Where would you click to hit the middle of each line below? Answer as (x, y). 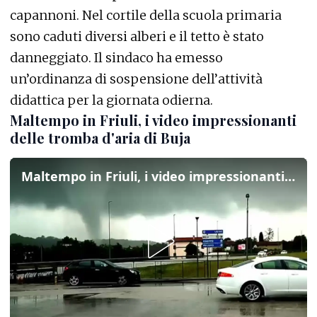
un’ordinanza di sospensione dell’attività (136, 79)
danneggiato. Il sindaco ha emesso (116, 57)
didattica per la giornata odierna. (111, 100)
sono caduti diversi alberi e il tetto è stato (137, 36)
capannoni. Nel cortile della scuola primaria (146, 15)
